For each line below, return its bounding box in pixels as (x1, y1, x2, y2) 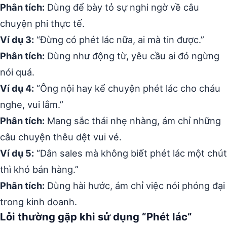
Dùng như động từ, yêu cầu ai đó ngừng (45, 50, 219, 61)
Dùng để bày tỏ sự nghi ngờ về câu (45, 2, 199, 13)
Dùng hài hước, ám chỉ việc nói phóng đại (45, 180, 225, 191)
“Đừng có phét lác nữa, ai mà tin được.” (34, 34, 204, 45)
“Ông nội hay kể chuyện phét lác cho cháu (34, 83, 220, 94)
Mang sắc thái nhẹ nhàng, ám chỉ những (45, 115, 221, 126)
